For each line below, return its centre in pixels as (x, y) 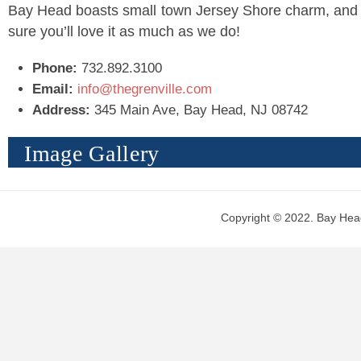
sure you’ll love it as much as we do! (124, 31)
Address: (61, 110)
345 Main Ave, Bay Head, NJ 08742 (199, 110)
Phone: (55, 68)
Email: (53, 89)
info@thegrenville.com (145, 89)
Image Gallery (92, 154)
